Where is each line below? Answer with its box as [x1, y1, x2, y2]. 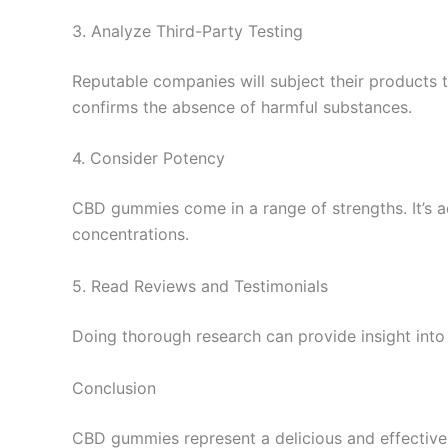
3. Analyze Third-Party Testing [72, 20, 303, 41]
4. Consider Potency [72, 148, 225, 169]
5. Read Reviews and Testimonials [72, 275, 328, 296]
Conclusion [72, 377, 156, 398]
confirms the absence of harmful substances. [72, 96, 412, 117]
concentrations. [72, 224, 189, 245]
